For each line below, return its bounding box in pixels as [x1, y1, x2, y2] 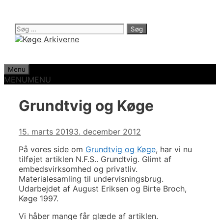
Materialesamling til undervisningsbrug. [19, 173, 164, 184]
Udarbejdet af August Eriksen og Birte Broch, [19, 183, 187, 193]
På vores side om [19, 144, 85, 154]
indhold [3, 23, 31, 33]
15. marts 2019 [19, 126, 74, 137]
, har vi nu [156, 144, 192, 154]
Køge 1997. [19, 193, 58, 203]
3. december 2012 [74, 126, 141, 137]
